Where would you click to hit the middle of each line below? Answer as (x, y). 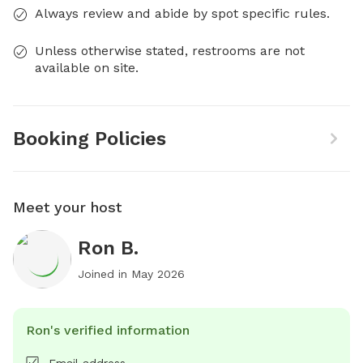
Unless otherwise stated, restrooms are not (170, 50)
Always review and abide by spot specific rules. (182, 13)
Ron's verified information (108, 330)
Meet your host (67, 207)
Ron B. (108, 248)
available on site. (87, 67)
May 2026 (158, 273)
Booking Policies (90, 138)
